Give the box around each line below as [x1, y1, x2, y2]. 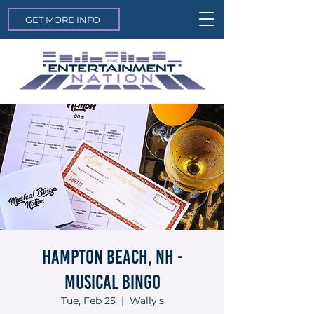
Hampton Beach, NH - [41, 245, 183, 268]
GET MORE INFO [25, 13, 100, 25]
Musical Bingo [64, 270, 161, 294]
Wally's [129, 294, 164, 307]
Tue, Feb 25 [60, 294, 116, 307]
